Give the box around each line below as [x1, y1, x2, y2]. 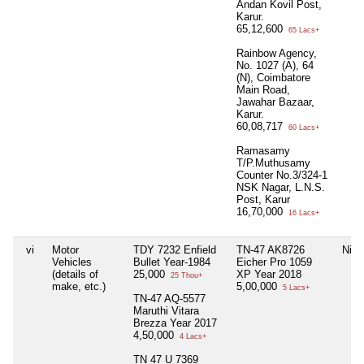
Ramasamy [236, 145, 290, 158]
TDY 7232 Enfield [133, 244, 216, 257]
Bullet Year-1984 [133, 256, 210, 269]
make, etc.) [52, 280, 106, 293]
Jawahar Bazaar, [236, 96, 314, 109]
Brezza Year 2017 [133, 317, 217, 330]
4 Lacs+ [177, 332, 206, 341]
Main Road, [236, 84, 290, 97]
